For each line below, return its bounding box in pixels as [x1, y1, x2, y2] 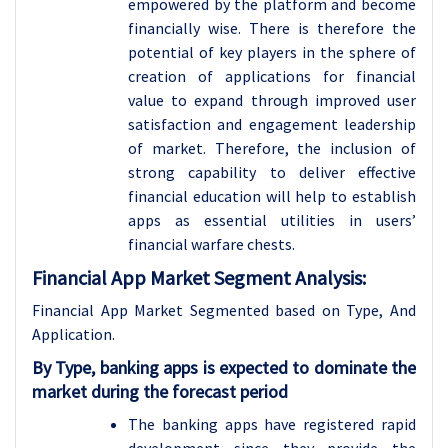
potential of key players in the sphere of [128, 42, 416, 62]
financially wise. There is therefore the [128, 18, 416, 38]
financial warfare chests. [128, 234, 295, 254]
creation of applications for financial [128, 66, 416, 86]
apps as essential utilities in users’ [128, 210, 416, 230]
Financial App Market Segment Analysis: [32, 265, 366, 290]
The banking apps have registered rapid [128, 414, 416, 434]
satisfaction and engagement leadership [128, 114, 416, 134]
